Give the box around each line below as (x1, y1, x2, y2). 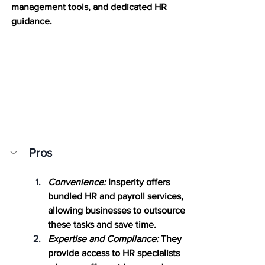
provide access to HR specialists (48, 247, 182, 258)
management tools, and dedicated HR (11, 1, 169, 12)
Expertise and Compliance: (48, 233, 159, 244)
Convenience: (48, 176, 106, 187)
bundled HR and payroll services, (48, 190, 186, 201)
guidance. (11, 15, 52, 26)
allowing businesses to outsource (48, 205, 188, 215)
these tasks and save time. (48, 219, 156, 230)
